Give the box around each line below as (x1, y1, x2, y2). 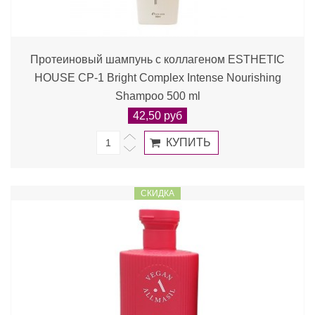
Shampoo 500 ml (115, 90, 200, 102)
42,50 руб (133, 110, 182, 122)
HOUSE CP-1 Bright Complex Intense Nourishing (34, 72, 281, 84)
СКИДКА (141, 188, 174, 198)
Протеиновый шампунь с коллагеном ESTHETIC (30, 53, 285, 65)
